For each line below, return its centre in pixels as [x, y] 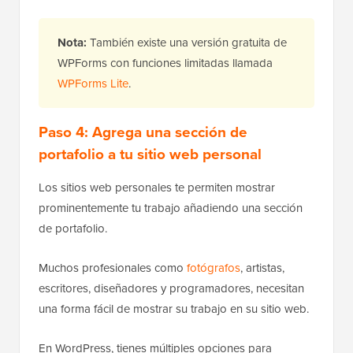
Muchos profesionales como [113, 267]
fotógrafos [214, 267]
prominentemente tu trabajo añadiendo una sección [171, 207]
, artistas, [262, 267]
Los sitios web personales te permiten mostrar [157, 187]
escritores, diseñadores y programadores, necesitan [171, 288]
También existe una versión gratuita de [187, 42]
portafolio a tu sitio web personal [150, 153]
